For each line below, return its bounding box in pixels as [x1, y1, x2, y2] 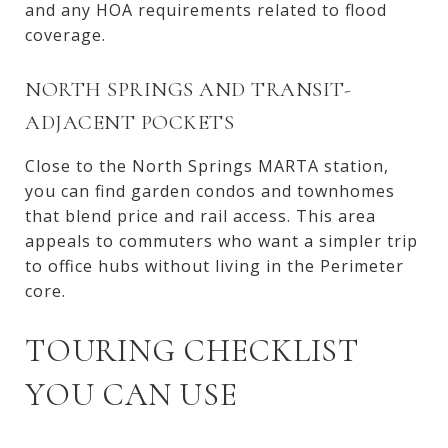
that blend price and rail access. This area [25, 204, 376, 227]
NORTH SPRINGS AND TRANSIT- [25, 76, 351, 102]
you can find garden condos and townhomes [25, 179, 395, 202]
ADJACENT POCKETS [25, 109, 234, 135]
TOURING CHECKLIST [25, 330, 359, 370]
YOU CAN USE [25, 374, 238, 414]
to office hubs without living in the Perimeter [25, 254, 404, 277]
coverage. [25, 23, 106, 46]
